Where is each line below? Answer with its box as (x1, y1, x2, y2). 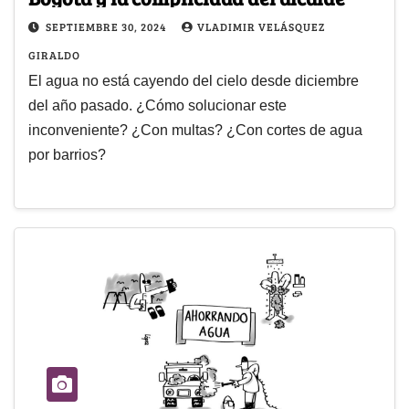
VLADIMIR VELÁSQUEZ (197, 18, 325, 34)
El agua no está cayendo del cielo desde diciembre (28, 72, 359, 89)
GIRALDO (28, 47, 80, 62)
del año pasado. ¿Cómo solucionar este (28, 97, 287, 113)
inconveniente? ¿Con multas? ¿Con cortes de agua (28, 121, 362, 138)
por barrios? (28, 146, 106, 163)
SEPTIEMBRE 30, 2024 (46, 18, 169, 34)
